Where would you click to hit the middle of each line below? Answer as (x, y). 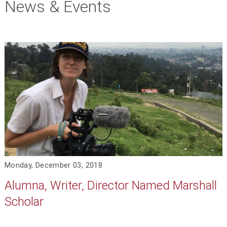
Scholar (24, 201)
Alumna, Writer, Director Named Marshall (110, 185)
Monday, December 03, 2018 (53, 165)
